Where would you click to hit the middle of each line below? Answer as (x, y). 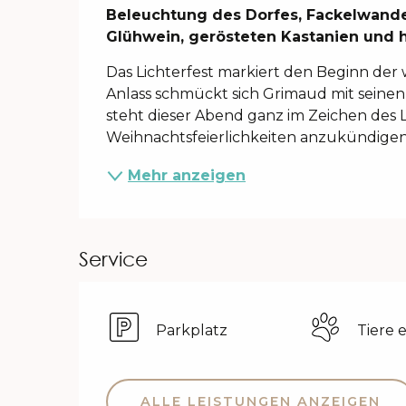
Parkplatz (192, 330)
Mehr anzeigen (187, 176)
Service (114, 259)
